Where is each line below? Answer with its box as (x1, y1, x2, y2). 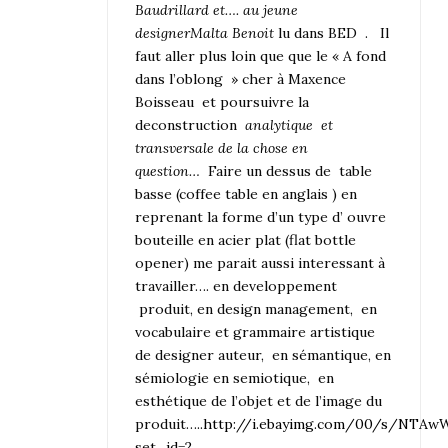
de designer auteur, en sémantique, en (135, 346, 392, 365)
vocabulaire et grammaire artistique (135, 323, 376, 342)
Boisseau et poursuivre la (135, 93, 310, 112)
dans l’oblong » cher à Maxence (135, 70, 347, 89)
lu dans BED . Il (274, 24, 390, 43)
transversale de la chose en (135, 139, 309, 158)
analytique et (241, 116, 334, 135)
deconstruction (135, 116, 242, 135)
